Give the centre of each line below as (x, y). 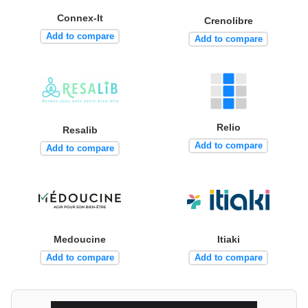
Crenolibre (228, 21)
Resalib (80, 130)
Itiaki (228, 240)
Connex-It (80, 18)
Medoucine (80, 240)
